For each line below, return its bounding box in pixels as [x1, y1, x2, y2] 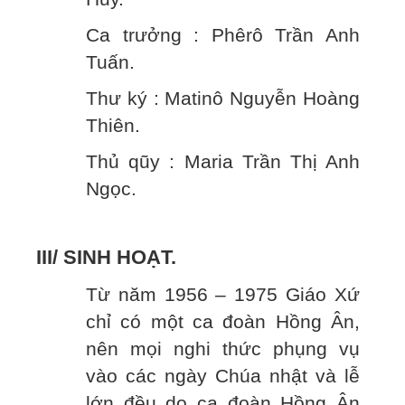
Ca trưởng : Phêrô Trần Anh [86, 24, 360, 47]
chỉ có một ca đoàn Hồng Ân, [86, 311, 360, 334]
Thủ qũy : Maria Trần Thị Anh [86, 151, 360, 174]
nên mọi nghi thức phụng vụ [86, 338, 360, 361]
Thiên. [86, 115, 140, 137]
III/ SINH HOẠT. [36, 246, 176, 269]
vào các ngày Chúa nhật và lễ [86, 365, 360, 388]
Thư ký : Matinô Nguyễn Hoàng [86, 88, 360, 110]
